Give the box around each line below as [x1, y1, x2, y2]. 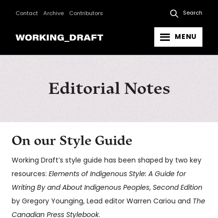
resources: [12, 171, 49, 179]
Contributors [69, 11, 104, 17]
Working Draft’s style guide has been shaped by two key [12, 157, 201, 165]
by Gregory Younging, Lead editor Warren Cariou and [12, 198, 193, 206]
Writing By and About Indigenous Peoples [12, 184, 149, 192]
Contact [16, 11, 38, 17]
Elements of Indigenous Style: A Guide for [49, 171, 186, 179]
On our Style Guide [12, 133, 132, 149]
